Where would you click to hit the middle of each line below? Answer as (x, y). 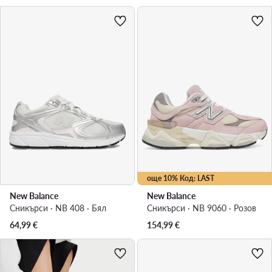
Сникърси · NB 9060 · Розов (202, 208)
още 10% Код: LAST (181, 178)
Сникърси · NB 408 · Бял (58, 208)
